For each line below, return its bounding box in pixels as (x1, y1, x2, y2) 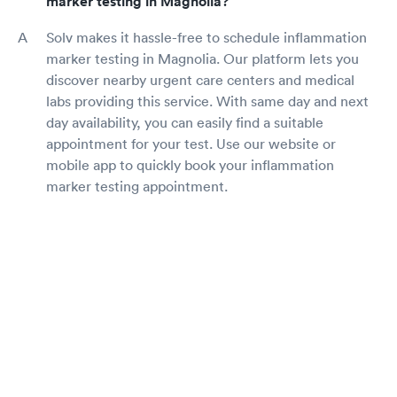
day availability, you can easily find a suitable (46, 113, 323, 132)
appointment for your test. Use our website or (46, 135, 336, 153)
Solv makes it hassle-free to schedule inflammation (46, 28, 367, 47)
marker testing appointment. (46, 177, 228, 196)
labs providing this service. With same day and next (46, 92, 369, 111)
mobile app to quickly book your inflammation (46, 156, 334, 175)
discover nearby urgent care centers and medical (46, 71, 354, 90)
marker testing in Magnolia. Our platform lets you (46, 50, 359, 68)
